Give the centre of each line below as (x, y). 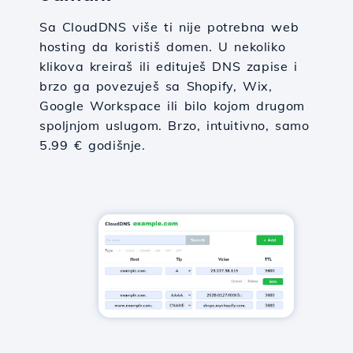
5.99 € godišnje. (93, 145)
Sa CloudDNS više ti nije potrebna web (169, 27)
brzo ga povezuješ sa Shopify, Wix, (156, 86)
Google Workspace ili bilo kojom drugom (172, 106)
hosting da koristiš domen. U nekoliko (163, 46)
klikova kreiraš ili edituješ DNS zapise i (169, 66)
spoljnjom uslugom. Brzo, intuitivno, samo (175, 125)
